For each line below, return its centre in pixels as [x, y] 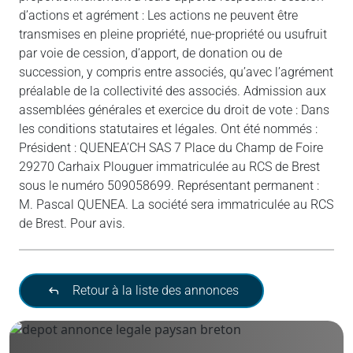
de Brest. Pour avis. [72, 223]
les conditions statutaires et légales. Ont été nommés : [168, 129]
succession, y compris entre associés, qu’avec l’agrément [176, 72]
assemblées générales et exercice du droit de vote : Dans [174, 110]
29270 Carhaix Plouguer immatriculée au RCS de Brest [169, 167]
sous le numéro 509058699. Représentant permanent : [169, 186]
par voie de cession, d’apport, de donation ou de [150, 53]
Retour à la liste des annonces [154, 290]
